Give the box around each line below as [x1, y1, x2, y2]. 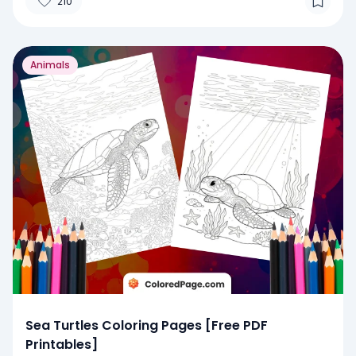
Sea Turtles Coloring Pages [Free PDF [25, 315, 268, 335]
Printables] [25, 335, 98, 354]
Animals [30, 57, 70, 72]
